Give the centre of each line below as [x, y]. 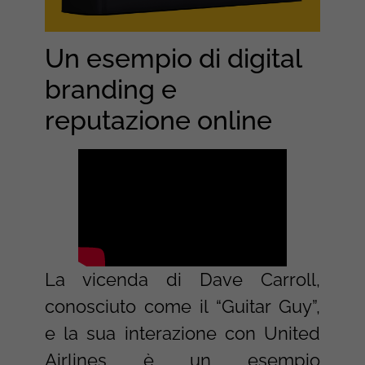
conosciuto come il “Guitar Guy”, [182, 307]
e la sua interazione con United [182, 334]
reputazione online [161, 121]
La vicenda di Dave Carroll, [182, 280]
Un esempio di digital [173, 59]
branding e [110, 90]
